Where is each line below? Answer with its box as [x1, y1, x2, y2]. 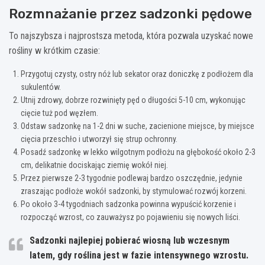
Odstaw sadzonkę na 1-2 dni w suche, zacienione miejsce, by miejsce [21, 121, 254, 131]
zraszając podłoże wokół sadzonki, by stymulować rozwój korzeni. [21, 186, 247, 196]
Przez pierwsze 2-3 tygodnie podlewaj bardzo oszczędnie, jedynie [21, 173, 243, 183]
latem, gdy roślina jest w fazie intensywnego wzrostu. [30, 249, 248, 261]
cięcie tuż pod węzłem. [21, 108, 98, 118]
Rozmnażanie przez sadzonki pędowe [9, 5, 252, 22]
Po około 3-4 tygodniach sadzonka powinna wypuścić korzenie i [21, 199, 236, 209]
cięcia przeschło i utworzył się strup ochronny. [21, 134, 177, 144]
